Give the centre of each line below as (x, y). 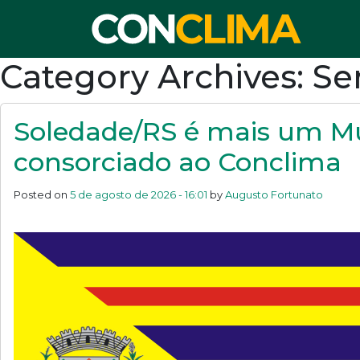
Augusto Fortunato (274, 194)
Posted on (42, 194)
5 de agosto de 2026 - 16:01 (139, 194)
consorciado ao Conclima (178, 162)
